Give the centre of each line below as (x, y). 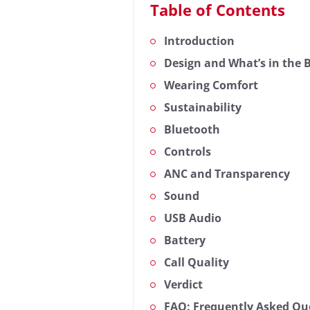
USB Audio (193, 218)
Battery (185, 240)
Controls (188, 152)
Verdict (183, 285)
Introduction (199, 41)
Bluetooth (192, 130)
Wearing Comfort (211, 85)
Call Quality (197, 263)
